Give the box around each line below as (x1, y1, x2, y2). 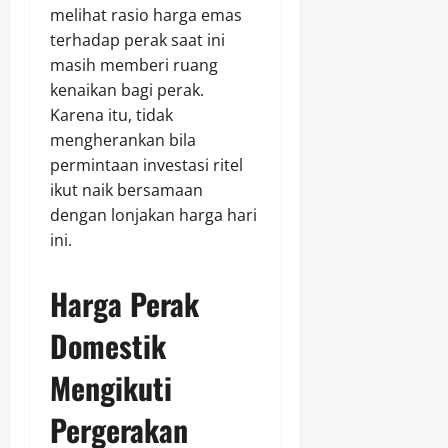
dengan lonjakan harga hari (50, 204, 257, 227)
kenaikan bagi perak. (50, 79, 204, 102)
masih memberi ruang (50, 54, 218, 77)
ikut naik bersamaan (50, 179, 203, 202)
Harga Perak (50, 281, 199, 327)
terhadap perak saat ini (50, 29, 225, 52)
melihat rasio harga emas (50, 4, 242, 27)
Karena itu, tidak (50, 104, 173, 127)
